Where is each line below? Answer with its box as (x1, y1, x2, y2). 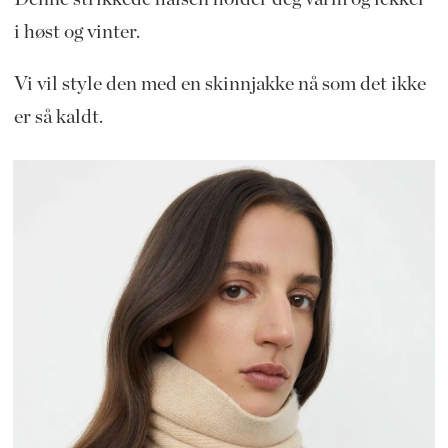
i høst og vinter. (13, 21, 140, 42)
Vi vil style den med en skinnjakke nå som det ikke (13, 74, 426, 95)
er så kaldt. (13, 107, 103, 128)
